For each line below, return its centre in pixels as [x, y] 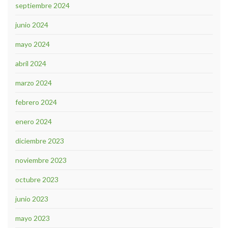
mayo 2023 [33, 218]
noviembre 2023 [41, 160]
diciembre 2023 [40, 140]
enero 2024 [34, 121]
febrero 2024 [36, 102]
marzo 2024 [34, 82]
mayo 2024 [33, 44]
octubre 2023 [37, 179]
